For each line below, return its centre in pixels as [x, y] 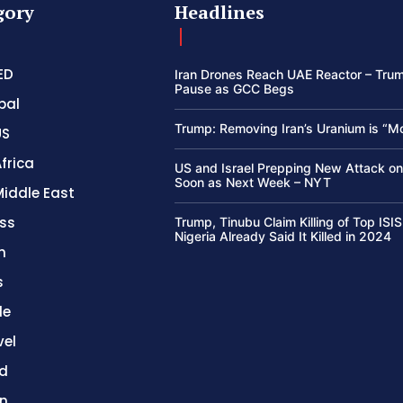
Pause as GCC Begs [235, 89]
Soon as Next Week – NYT [253, 183]
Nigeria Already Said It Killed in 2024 [283, 237]
